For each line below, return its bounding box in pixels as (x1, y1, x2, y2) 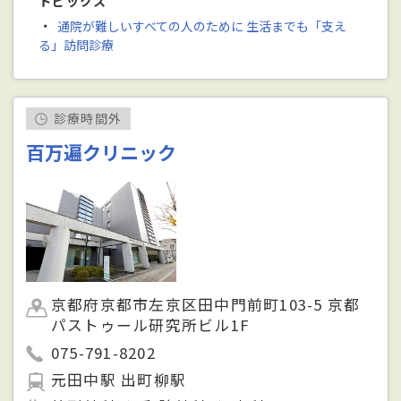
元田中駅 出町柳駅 (51, 368, 187, 390)
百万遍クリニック (26, 139, 177, 166)
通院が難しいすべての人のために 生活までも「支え (56, 16, 346, 35)
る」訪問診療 (38, 35, 115, 54)
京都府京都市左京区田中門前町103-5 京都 (51, 294, 361, 316)
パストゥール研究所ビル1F (51, 314, 251, 337)
